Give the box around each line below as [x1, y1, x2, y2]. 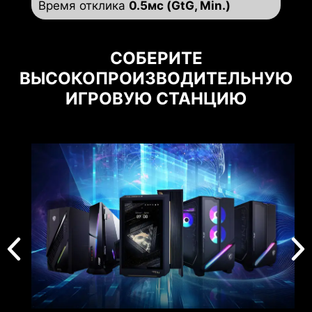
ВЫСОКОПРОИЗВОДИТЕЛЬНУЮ [19, 68, 292, 88]
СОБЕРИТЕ [109, 47, 203, 68]
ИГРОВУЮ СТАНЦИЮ [65, 88, 247, 109]
